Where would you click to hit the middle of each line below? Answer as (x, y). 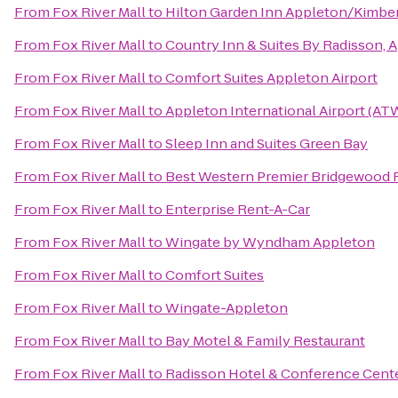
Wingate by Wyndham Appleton (270, 242)
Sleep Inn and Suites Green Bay (267, 143)
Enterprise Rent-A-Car (238, 209)
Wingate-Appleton (227, 308)
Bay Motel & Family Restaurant (265, 341)
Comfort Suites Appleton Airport (271, 78)
